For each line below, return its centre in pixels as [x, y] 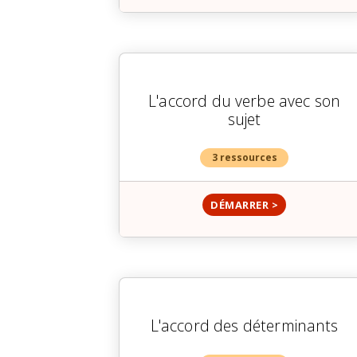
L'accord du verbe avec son [245, 101]
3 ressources [244, 158]
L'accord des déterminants [244, 326]
